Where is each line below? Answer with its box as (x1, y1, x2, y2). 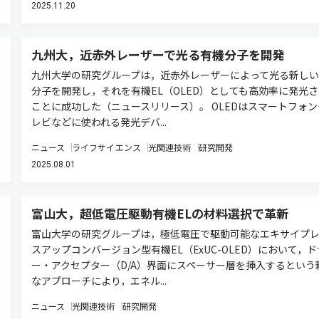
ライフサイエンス (71, 141, 141, 153)
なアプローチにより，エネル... (31, 273, 167, 288)
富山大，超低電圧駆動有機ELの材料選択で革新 (31, 204, 288, 222)
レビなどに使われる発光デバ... (31, 115, 167, 129)
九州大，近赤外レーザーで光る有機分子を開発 (31, 46, 285, 63)
